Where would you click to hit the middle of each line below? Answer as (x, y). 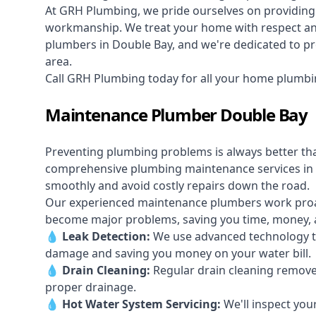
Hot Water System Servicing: (141, 304)
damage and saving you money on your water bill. (178, 254)
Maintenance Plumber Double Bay (176, 115)
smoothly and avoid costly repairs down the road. (179, 186)
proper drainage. (91, 287)
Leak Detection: (106, 237)
